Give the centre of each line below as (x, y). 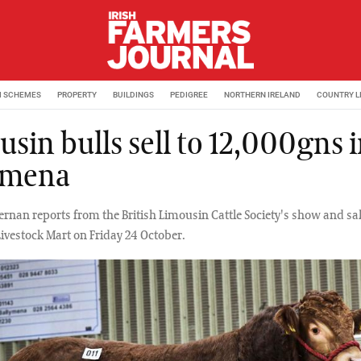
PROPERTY (77, 94)
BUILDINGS (133, 94)
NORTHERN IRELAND (262, 94)
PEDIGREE (189, 94)
